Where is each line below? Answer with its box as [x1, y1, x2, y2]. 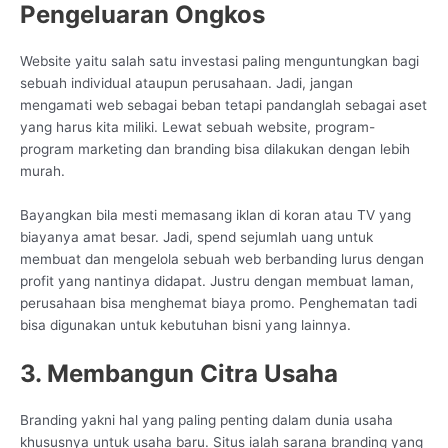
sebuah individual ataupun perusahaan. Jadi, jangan [20, 75, 353, 92]
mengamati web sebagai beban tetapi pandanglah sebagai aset [20, 97, 427, 114]
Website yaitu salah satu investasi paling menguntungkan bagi [20, 53, 419, 70]
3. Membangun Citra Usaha [20, 358, 338, 388]
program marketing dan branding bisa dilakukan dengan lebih [20, 141, 410, 158]
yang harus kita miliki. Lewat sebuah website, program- [20, 119, 375, 136]
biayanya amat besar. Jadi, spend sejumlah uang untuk [20, 229, 373, 246]
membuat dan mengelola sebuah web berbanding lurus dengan [20, 251, 424, 268]
